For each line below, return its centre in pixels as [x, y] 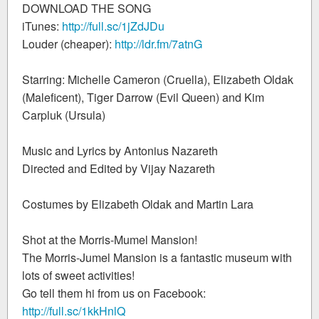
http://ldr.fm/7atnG [158, 43]
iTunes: [42, 26]
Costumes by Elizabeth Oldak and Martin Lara [138, 204]
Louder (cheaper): [68, 43]
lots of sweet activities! [78, 275]
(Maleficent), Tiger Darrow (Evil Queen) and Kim [143, 97]
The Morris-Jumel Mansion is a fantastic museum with [157, 257]
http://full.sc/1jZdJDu [113, 26]
